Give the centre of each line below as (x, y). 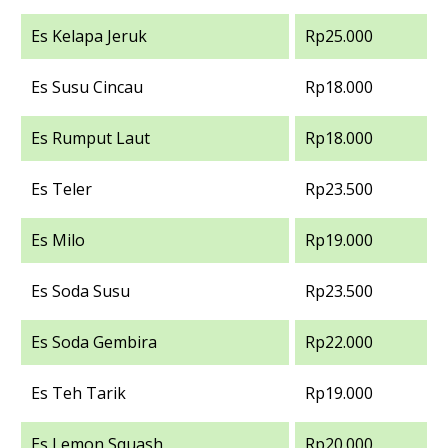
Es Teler (61, 189)
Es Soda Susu (80, 291)
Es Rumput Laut (90, 138)
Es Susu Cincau (87, 87)
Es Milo (58, 240)
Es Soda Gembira (94, 342)
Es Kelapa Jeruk (89, 36)
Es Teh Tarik (78, 393)
